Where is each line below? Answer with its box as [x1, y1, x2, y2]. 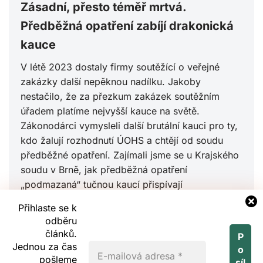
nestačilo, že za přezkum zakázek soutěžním [21, 90, 220, 103]
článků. [45, 228, 77, 240]
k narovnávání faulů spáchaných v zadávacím [21, 193, 222, 205]
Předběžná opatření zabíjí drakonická [21, 19, 234, 33]
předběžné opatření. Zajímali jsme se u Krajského [21, 149, 239, 161]
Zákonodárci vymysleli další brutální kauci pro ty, [21, 120, 238, 132]
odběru [45, 215, 77, 227]
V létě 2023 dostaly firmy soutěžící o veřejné [21, 61, 220, 73]
